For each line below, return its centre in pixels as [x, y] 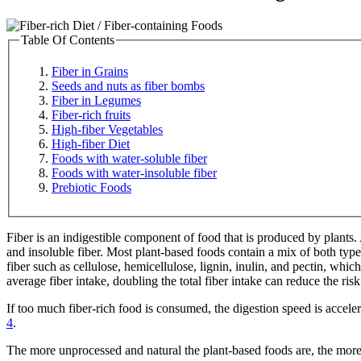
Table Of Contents [68, 39]
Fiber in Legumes [96, 101]
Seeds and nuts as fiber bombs [128, 86]
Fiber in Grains [90, 72]
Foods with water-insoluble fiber [134, 173]
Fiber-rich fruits [91, 115]
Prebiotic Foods [91, 188]
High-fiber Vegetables [107, 130]
